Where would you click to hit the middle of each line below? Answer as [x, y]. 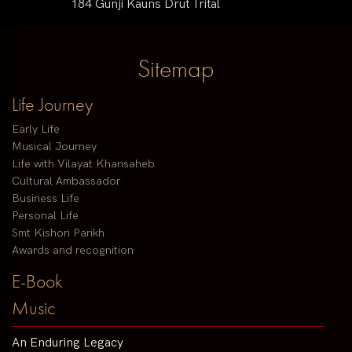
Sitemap [176, 69]
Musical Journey [54, 147]
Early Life [36, 130]
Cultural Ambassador [66, 181]
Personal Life [45, 216]
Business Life [46, 199]
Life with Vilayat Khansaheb [83, 164]
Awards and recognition [73, 251]
